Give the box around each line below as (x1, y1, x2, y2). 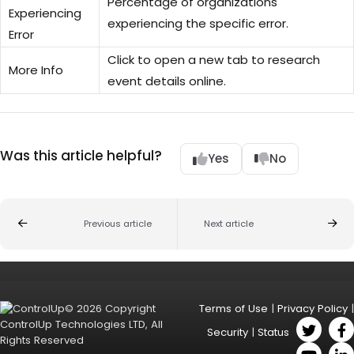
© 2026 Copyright (65, 300, 156, 316)
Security (207, 324, 248, 340)
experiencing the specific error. (107, 15, 288, 32)
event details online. (107, 73, 226, 90)
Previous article (83, 217, 152, 230)
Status (258, 324, 289, 340)
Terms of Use (199, 300, 268, 316)
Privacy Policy (277, 300, 348, 316)
